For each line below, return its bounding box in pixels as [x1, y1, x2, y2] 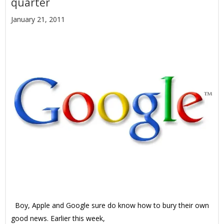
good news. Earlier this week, [11, 213, 105, 223]
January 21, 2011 [11, 14, 65, 24]
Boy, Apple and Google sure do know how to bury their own [11, 200, 209, 210]
